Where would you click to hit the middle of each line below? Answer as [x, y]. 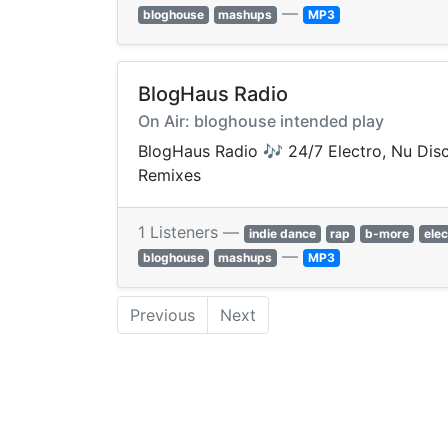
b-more [386, 234]
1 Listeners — [191, 232]
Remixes [169, 175]
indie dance [282, 234]
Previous [162, 315]
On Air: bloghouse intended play [261, 121]
